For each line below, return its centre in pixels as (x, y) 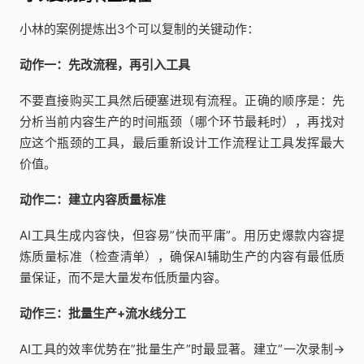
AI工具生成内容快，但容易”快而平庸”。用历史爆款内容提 (182, 235)
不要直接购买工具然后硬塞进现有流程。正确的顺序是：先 (182, 100)
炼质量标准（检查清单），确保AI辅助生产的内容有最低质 (182, 256)
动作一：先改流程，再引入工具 (105, 64)
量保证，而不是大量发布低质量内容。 (123, 277)
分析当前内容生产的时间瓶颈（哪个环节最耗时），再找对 (182, 121)
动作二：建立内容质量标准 (93, 199)
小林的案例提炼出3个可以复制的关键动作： (139, 28)
